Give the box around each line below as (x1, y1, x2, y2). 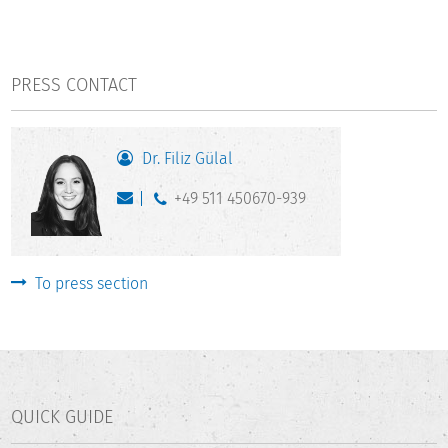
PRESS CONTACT (11, 73, 138, 96)
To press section (35, 273, 149, 293)
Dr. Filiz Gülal (142, 149, 234, 169)
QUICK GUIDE (11, 406, 114, 429)
